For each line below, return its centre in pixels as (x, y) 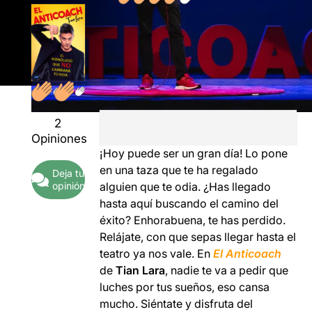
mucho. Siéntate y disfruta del (177, 304)
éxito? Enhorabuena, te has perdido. (193, 220)
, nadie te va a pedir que (227, 270)
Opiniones (59, 139)
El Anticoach (248, 253)
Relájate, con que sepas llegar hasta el (198, 237)
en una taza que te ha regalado (179, 170)
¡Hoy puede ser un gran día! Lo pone (194, 153)
